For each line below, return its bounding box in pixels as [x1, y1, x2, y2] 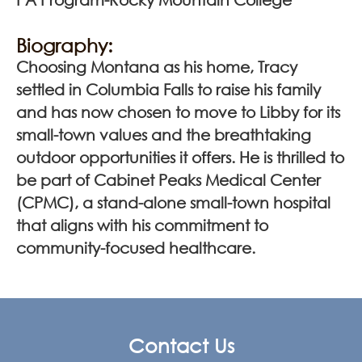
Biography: [16, 33, 112, 56]
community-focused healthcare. [16, 238, 255, 257]
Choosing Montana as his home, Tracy [16, 57, 297, 76]
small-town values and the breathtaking [16, 124, 311, 144]
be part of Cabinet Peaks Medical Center [16, 170, 321, 189]
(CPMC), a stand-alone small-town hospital [16, 192, 330, 212]
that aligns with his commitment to [16, 215, 268, 234]
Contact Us [128, 332, 234, 357]
